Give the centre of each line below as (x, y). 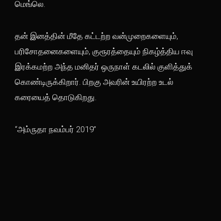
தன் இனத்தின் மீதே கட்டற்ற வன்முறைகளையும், (96, 36)
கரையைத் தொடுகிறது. (56, 97)
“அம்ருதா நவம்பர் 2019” (55, 129)
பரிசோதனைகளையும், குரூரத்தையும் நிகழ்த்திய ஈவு (104, 51)
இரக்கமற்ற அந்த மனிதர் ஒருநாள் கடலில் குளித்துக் (104, 67)
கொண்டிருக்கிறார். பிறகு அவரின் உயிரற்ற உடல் (94, 82)
